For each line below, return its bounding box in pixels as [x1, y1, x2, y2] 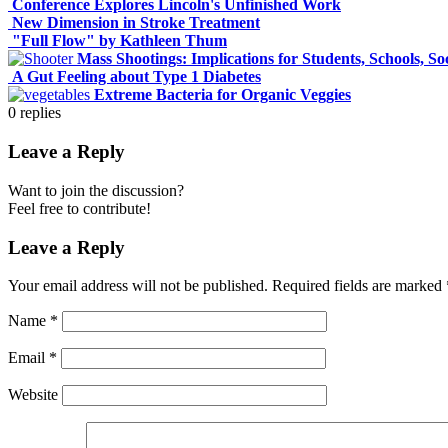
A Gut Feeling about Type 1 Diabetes [12, 68, 261, 86]
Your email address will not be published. [8, 277, 268, 295]
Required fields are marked [272, 277, 446, 295]
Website [8, 386, 58, 404]
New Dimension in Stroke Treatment [12, 14, 260, 32]
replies [20, 104, 61, 122]
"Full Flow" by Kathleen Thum [12, 32, 227, 50]
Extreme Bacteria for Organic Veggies [94, 86, 351, 104]
